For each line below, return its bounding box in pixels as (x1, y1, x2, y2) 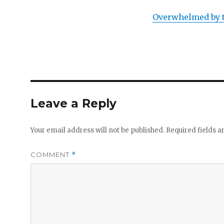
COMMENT (30, 150, 72, 158)
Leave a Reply (30, 96, 117, 110)
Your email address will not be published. (30, 126, 165, 134)
